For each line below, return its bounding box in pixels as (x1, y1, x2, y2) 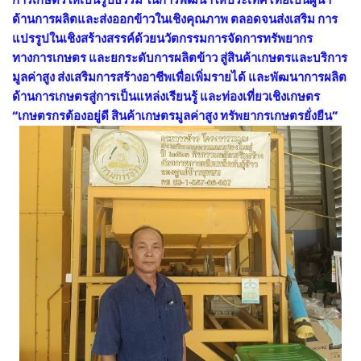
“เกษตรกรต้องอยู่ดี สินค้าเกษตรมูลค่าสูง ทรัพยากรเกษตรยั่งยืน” (12, 108, 338, 123)
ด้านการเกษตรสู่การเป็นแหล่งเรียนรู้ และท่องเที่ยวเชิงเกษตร (12, 89, 320, 104)
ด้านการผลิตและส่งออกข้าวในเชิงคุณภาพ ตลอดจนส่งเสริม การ (12, 11, 338, 27)
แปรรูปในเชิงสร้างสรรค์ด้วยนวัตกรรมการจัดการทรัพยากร (12, 31, 313, 46)
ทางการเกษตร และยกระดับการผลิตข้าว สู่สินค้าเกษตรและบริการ (12, 50, 347, 65)
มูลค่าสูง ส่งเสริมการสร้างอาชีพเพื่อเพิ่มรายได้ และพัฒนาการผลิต (12, 69, 346, 85)
